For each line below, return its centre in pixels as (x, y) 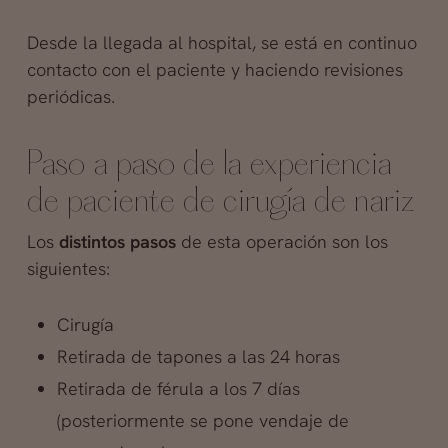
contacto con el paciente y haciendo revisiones (214, 69)
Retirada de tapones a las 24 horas (198, 356)
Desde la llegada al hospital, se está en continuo (221, 42)
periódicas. (70, 96)
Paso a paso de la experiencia (209, 165)
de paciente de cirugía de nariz (220, 202)
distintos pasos (114, 241)
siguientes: (68, 268)
